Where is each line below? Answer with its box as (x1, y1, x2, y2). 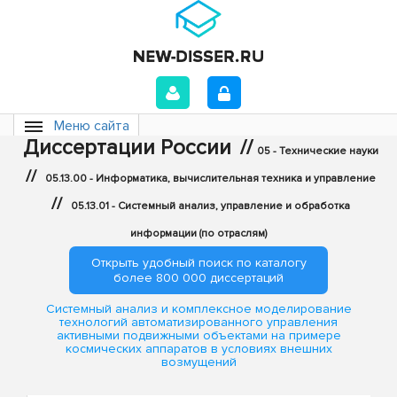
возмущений (160, 354, 237, 370)
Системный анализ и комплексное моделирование (45, 301, 352, 317)
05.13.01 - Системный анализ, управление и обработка (71, 199, 350, 213)
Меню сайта (54, 117, 129, 135)
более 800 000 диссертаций (113, 270, 284, 285)
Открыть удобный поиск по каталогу (90, 255, 307, 270)
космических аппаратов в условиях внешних (65, 341, 332, 357)
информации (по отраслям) (130, 227, 267, 240)
